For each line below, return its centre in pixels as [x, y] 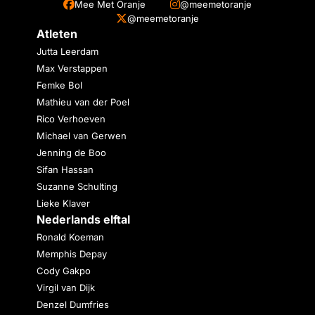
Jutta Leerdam [67, 52]
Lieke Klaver [63, 204]
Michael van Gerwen [82, 136]
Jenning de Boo [71, 153]
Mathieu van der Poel [83, 102]
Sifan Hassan [65, 170]
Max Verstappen [72, 69]
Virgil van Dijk [66, 288]
